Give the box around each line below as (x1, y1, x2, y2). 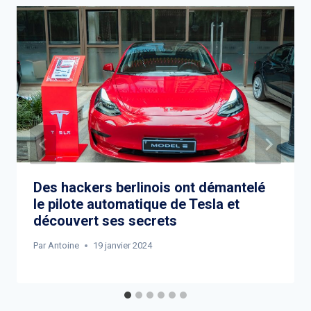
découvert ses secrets (33, 212, 177, 229)
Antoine (48, 239, 80, 251)
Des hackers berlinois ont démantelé (33, 178, 265, 196)
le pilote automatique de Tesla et (33, 195, 239, 212)
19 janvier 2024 (93, 239, 153, 251)
